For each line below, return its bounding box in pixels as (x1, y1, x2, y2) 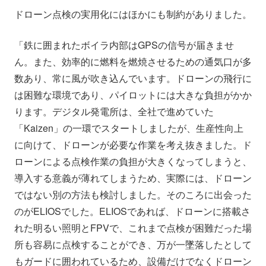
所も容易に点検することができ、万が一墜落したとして (14, 237, 252, 252)
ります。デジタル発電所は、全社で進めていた (14, 104, 214, 119)
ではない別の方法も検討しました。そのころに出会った (14, 188, 252, 202)
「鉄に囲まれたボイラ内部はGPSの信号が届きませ (14, 38, 234, 52)
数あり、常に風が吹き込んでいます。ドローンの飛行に (14, 71, 252, 85)
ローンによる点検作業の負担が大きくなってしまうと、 (14, 154, 252, 169)
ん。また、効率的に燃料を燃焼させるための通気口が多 (14, 55, 252, 69)
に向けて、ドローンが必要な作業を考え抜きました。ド (14, 138, 252, 152)
